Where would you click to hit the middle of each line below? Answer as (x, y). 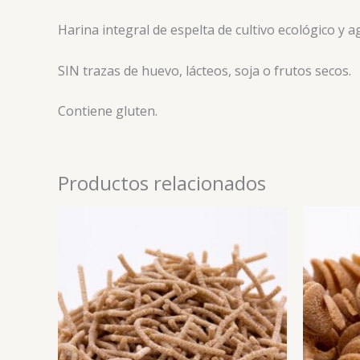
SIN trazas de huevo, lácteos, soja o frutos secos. (205, 70)
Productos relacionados (162, 183)
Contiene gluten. (108, 111)
